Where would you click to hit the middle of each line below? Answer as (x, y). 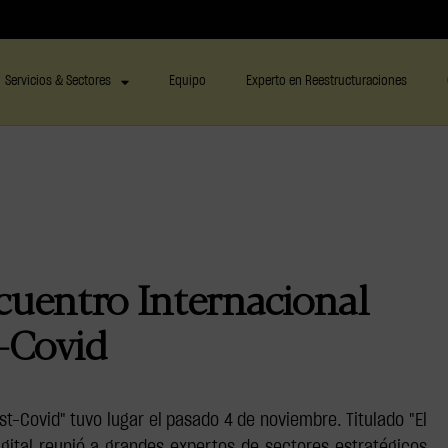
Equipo (187, 81)
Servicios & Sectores (57, 81)
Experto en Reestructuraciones (326, 81)
